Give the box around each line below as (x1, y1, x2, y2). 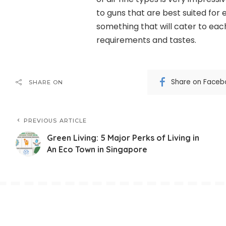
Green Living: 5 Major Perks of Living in (46, 132, 199, 143)
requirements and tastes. (96, 34, 196, 46)
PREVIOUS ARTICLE (23, 117, 87, 124)
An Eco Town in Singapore (46, 144, 147, 154)
